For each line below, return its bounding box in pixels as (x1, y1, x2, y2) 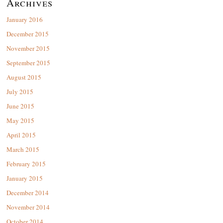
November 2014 (6, 202, 50, 212)
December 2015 (6, 29, 49, 38)
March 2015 (6, 144, 39, 154)
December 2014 (6, 188, 49, 197)
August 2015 (6, 72, 41, 82)
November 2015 (6, 43, 50, 53)
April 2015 (6, 130, 36, 139)
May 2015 (6, 115, 34, 125)
